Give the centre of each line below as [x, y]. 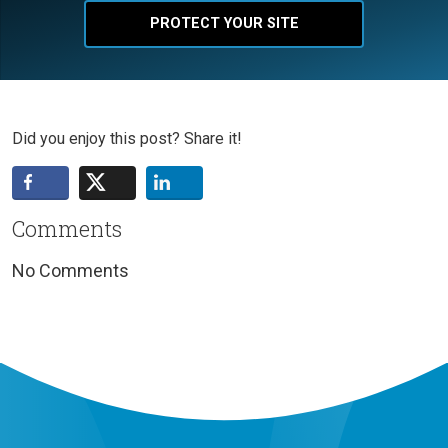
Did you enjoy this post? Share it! [127, 138]
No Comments [70, 270]
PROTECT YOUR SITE [224, 23]
